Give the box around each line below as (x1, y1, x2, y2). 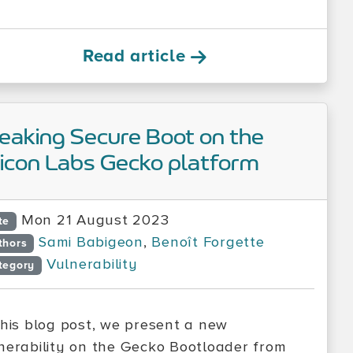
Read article (82, 45, 191, 67)
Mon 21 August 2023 (20, 211, 169, 229)
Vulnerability (46, 255, 138, 273)
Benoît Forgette (151, 233, 265, 251)
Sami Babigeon (39, 233, 143, 251)
